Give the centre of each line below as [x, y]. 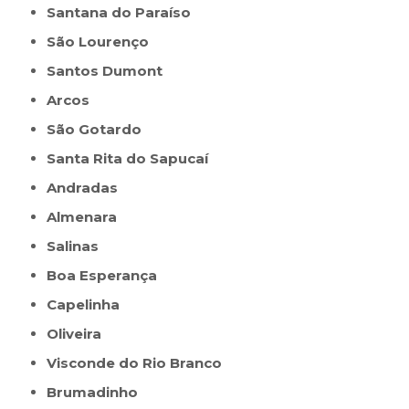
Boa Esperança [107, 276]
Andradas [88, 188]
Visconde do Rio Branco [140, 363]
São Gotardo [99, 130]
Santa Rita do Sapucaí [132, 159]
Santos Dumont [110, 71]
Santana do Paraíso [124, 13]
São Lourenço [103, 42]
